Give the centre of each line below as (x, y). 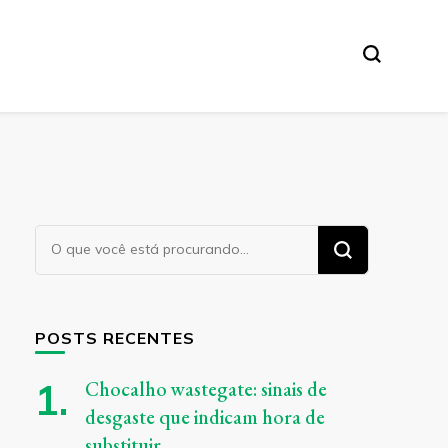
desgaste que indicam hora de (204, 416)
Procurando (84, 238)
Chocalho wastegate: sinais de (205, 388)
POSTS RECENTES (114, 337)
